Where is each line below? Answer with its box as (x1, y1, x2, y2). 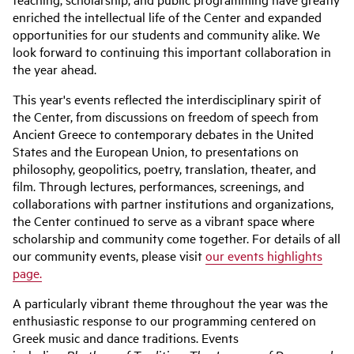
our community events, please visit (13, 247, 205, 264)
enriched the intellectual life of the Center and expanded (13, 8, 322, 25)
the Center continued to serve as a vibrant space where (13, 212, 314, 229)
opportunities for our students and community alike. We (13, 25, 320, 43)
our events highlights (205, 247, 322, 264)
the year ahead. (13, 60, 96, 77)
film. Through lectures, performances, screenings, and (13, 177, 304, 194)
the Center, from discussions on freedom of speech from (13, 107, 318, 125)
